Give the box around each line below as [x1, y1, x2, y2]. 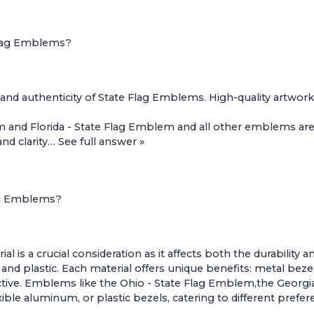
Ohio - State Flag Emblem [120, 277, 254, 290]
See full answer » [58, 135, 144, 149]
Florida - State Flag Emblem [30, 121, 175, 134]
